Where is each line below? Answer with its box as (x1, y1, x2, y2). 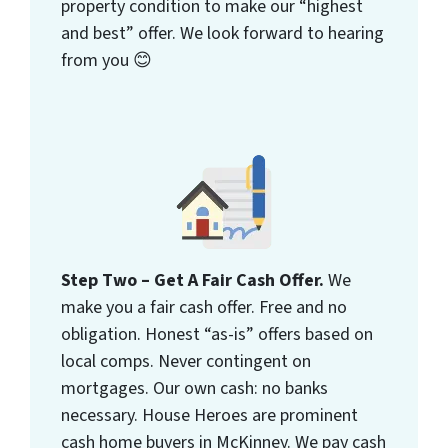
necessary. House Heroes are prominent (61, 403, 359, 429)
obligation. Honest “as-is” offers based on (61, 322, 374, 348)
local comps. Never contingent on (61, 349, 312, 375)
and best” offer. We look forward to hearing (61, 21, 385, 47)
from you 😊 (61, 48, 153, 74)
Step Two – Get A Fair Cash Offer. (61, 268, 329, 294)
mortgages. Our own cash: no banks (61, 376, 329, 402)
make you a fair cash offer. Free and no (61, 295, 348, 321)
